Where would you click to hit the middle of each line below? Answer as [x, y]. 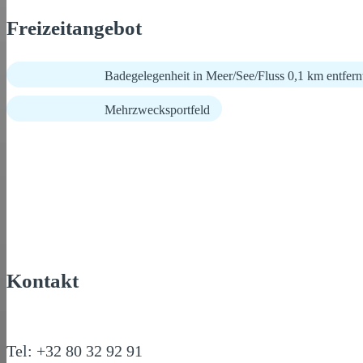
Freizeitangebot [74, 28]
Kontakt [43, 281]
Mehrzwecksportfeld [157, 110]
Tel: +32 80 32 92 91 [75, 350]
